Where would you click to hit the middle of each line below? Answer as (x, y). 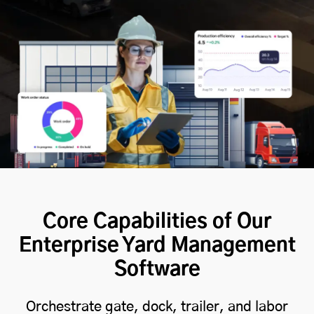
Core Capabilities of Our (157, 222)
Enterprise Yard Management (157, 246)
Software (157, 269)
